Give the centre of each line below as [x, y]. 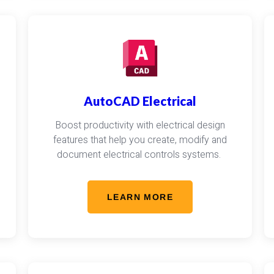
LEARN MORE [140, 197]
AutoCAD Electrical [140, 101]
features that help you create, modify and [140, 140]
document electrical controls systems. [140, 155]
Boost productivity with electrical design [140, 125]
